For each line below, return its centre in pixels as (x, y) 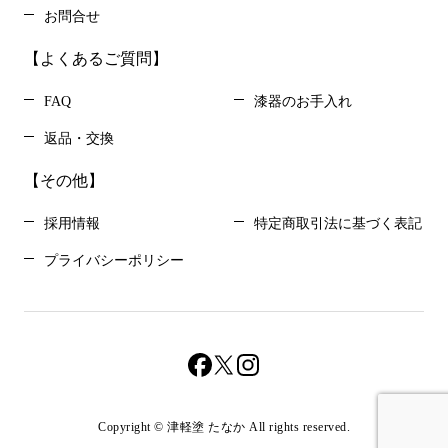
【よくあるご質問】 (96, 58)
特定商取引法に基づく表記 (338, 223)
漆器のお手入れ (303, 101)
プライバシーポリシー (114, 260)
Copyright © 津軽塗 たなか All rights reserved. (224, 427)
